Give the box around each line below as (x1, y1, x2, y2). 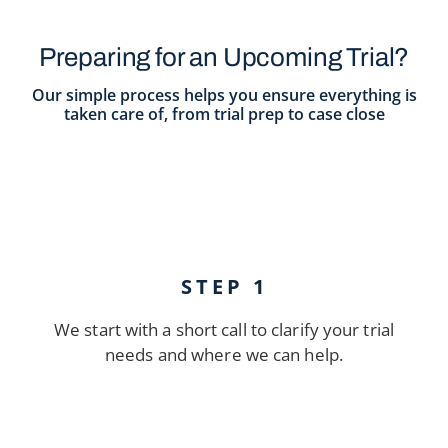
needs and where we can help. (105, 342, 343, 366)
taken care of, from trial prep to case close (63, 102, 385, 125)
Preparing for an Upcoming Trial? (38, 42, 410, 71)
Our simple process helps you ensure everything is (31, 83, 417, 106)
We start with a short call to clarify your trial (54, 317, 394, 341)
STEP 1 (180, 272, 268, 300)
